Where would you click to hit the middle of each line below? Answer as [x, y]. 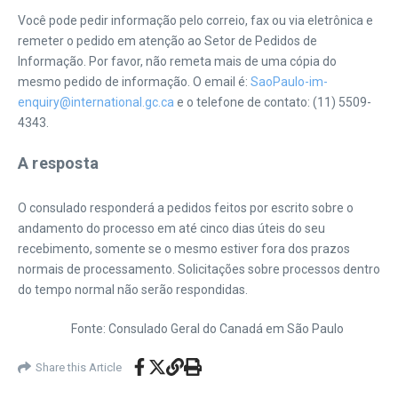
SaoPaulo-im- [289, 82]
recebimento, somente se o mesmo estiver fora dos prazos [184, 249]
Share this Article [79, 367]
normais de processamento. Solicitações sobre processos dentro [199, 269]
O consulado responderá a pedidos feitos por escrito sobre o [186, 208]
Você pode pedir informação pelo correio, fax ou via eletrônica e [195, 20]
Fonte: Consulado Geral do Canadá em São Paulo [207, 329]
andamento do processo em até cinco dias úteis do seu [171, 228]
